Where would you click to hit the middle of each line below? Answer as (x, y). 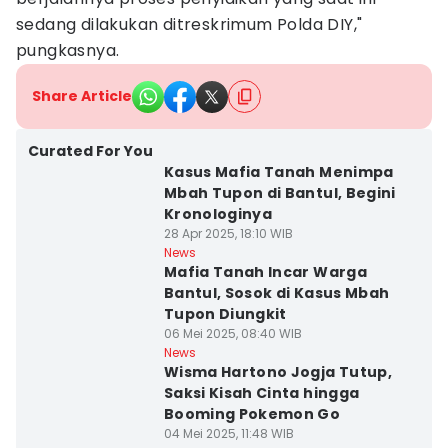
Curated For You (90, 151)
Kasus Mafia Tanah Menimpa (278, 172)
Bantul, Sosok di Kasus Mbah (276, 293)
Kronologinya (218, 214)
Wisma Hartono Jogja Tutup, (277, 372)
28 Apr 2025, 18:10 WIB (228, 233)
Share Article (82, 96)
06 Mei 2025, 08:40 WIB (232, 333)
